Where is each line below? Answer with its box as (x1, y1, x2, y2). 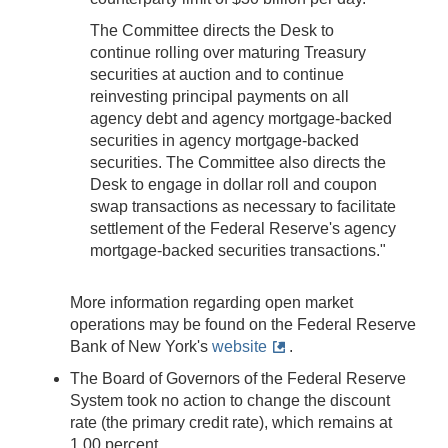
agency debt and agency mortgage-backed (90, 109, 392, 127)
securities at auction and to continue (90, 65, 344, 83)
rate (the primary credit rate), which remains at (70, 413, 392, 431)
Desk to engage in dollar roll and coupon (90, 175, 377, 193)
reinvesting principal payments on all (90, 87, 349, 105)
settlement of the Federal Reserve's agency (90, 219, 396, 237)
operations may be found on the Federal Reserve (70, 315, 416, 333)
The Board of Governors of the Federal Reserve (70, 369, 406, 387)
